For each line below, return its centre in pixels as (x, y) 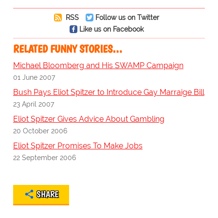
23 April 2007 (33, 104)
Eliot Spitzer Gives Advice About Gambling (89, 119)
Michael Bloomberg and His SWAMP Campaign (98, 66)
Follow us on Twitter (127, 18)
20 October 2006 (40, 131)
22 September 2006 (44, 158)
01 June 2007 (34, 77)
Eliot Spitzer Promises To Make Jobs (78, 146)
